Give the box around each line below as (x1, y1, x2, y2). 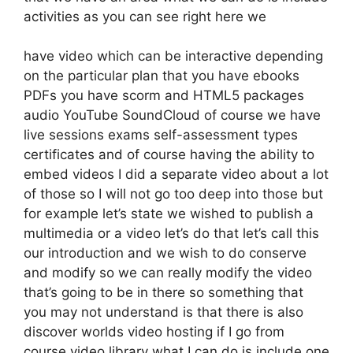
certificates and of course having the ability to (24, 147, 314, 162)
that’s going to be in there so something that (24, 284, 303, 300)
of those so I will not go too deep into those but (24, 186, 323, 202)
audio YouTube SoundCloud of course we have (24, 107, 321, 123)
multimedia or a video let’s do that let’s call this (24, 225, 319, 241)
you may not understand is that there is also (24, 304, 303, 320)
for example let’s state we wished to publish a (24, 206, 314, 221)
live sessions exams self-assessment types (24, 127, 298, 143)
